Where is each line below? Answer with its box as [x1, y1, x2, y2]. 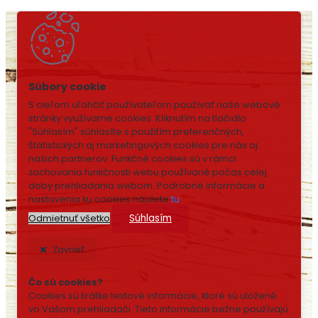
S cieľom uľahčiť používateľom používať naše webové [28, 99, 280, 111]
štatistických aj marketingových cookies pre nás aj [28, 139, 258, 151]
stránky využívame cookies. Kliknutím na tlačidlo [28, 112, 246, 124]
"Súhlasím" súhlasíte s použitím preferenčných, [28, 126, 244, 138]
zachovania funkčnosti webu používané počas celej [28, 166, 267, 178]
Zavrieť [50, 243, 84, 256]
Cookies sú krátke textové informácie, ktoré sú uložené [28, 290, 277, 302]
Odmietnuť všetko [28, 212, 110, 224]
